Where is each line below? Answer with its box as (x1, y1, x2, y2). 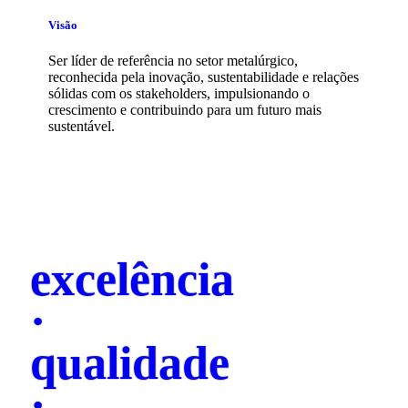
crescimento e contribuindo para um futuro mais (48, 102, 321, 118)
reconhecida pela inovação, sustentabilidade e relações (48, 69, 359, 86)
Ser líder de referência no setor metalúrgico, (48, 53, 298, 69)
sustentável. (48, 118, 115, 135)
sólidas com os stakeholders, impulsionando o (48, 86, 310, 102)
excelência (30, 252, 234, 305)
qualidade (30, 336, 229, 389)
